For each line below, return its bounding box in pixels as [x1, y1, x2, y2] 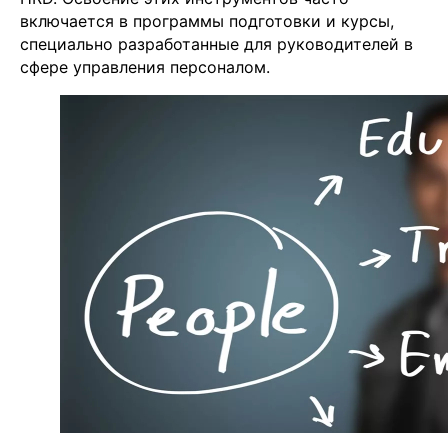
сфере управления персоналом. [20, 56, 270, 77]
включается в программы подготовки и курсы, [20, 10, 394, 31]
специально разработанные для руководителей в [20, 33, 413, 54]
